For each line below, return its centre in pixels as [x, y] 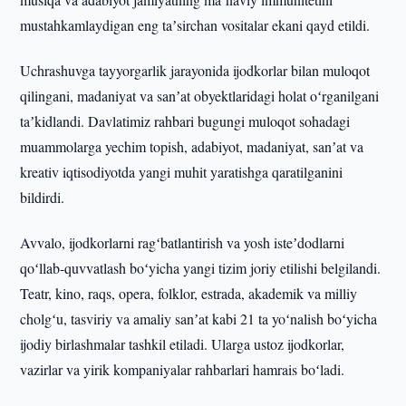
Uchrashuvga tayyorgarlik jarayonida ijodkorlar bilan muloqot [195, 70]
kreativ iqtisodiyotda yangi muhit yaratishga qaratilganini [182, 172]
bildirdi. [43, 197]
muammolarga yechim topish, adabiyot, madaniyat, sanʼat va [192, 146]
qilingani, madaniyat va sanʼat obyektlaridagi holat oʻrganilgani [200, 96]
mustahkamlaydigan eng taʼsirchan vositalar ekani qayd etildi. [195, 25]
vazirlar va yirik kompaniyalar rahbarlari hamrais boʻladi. [183, 369]
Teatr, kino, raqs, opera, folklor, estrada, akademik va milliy [189, 293]
